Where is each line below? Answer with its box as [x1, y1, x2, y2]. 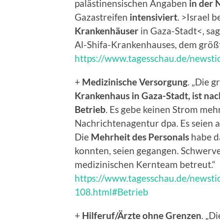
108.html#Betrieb [75, 186, 148, 198]
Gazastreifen [75, 11, 130, 23]
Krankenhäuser [75, 25, 138, 37]
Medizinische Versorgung [82, 76, 188, 88]
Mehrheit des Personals [91, 131, 189, 143]
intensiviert [130, 11, 177, 23]
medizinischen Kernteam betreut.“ [75, 159, 216, 170]
